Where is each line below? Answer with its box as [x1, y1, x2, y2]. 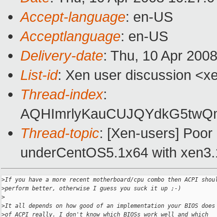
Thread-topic [20, 125, 99, 141]
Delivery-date [20, 47, 103, 64]
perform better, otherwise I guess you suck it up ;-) [5, 185, 181, 192]
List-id [20, 67, 58, 83]
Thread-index [20, 86, 103, 103]
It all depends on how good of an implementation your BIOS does [5, 202, 215, 210]
